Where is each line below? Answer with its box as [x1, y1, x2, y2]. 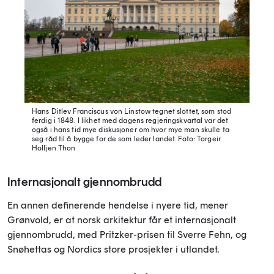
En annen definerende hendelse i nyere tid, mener [7, 199, 228, 211]
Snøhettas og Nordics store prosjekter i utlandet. [7, 243, 221, 255]
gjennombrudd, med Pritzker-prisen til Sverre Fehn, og [7, 228, 246, 240]
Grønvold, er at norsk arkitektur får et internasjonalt [7, 213, 236, 226]
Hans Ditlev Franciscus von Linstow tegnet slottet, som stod [32, 106, 232, 116]
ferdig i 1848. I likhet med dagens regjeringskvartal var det [32, 116, 229, 125]
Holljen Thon [32, 143, 76, 152]
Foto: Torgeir [176, 134, 221, 143]
